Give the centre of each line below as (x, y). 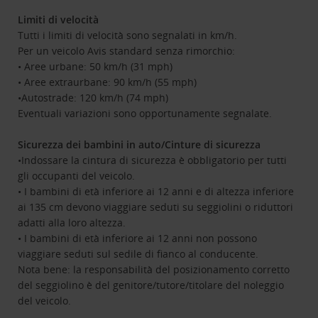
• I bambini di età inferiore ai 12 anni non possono (138, 238)
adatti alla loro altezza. (72, 223)
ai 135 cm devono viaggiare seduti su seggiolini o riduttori (156, 207)
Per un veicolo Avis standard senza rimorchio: (127, 51)
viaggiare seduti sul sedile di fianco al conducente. (138, 254)
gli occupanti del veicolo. (77, 176)
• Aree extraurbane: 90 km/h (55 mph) (108, 82)
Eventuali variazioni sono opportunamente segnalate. (145, 114)
